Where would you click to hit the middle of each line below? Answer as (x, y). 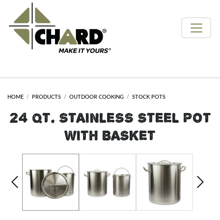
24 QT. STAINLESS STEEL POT (110, 118)
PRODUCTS (46, 97)
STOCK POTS (149, 97)
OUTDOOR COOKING (96, 97)
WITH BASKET (110, 136)
